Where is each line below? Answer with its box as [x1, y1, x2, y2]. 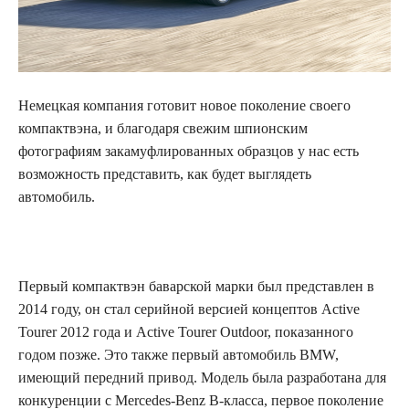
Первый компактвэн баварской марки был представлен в [18, 278, 374, 294]
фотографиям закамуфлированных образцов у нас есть [18, 142, 359, 159]
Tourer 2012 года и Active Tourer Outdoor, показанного [18, 323, 353, 340]
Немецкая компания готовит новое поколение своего [18, 97, 351, 113]
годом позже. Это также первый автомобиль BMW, [18, 346, 339, 362]
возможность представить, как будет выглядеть [18, 165, 311, 182]
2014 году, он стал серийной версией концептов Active [18, 300, 360, 317]
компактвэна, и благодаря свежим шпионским [18, 120, 308, 136]
